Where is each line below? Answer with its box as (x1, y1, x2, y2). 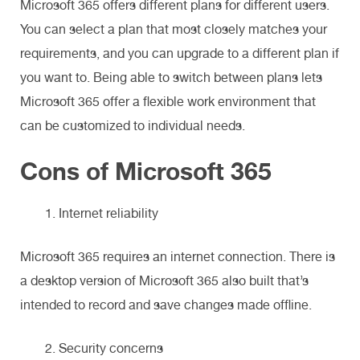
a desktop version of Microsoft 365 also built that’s (20, 272, 309, 288)
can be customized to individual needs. (20, 117, 248, 133)
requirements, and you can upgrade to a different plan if (20, 45, 339, 61)
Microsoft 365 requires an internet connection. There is (20, 248, 335, 264)
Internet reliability (59, 205, 158, 221)
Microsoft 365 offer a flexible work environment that (20, 93, 316, 109)
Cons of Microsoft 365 (20, 156, 272, 186)
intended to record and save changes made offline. (20, 297, 312, 313)
